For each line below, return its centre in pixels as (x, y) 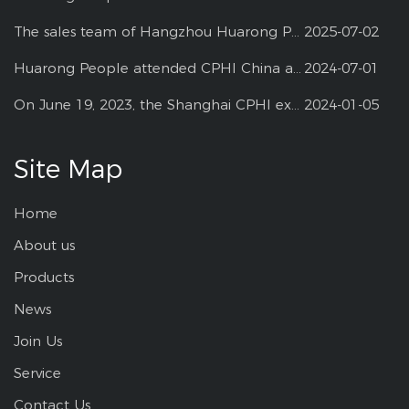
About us (44, 245)
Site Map (68, 169)
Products (44, 277)
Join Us (38, 341)
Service (37, 373)
